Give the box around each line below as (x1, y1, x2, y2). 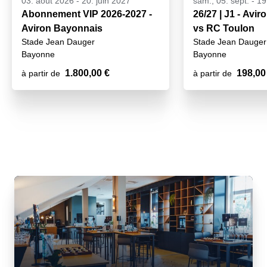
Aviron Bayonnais (21, 23, 103, 33)
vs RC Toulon (193, 23, 254, 33)
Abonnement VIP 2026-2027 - (21, 9, 152, 19)
